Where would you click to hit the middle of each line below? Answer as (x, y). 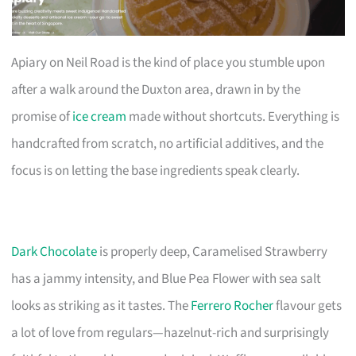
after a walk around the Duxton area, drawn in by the (156, 89)
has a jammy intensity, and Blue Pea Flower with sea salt (166, 279)
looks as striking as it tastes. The (101, 306)
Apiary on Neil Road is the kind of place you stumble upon (168, 62)
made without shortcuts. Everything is (233, 116)
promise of (42, 116)
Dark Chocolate (54, 252)
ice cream (100, 116)
